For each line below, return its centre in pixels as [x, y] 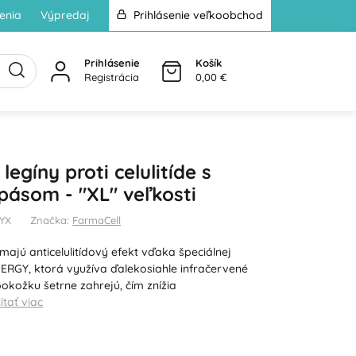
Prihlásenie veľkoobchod [196, 15]
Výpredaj [65, 15]
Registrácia [112, 77]
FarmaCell [97, 220]
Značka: [52, 220]
